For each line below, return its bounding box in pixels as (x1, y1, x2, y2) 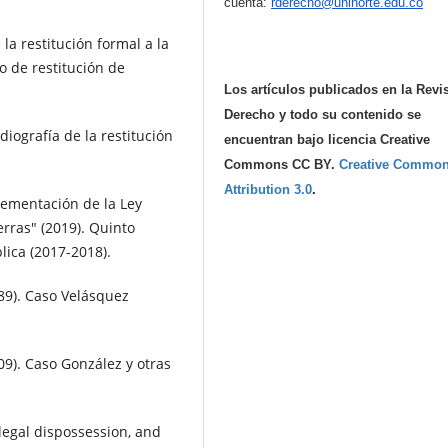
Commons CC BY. (224, 157, 340, 173)
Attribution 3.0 (224, 182, 313, 198)
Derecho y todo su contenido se (224, 107, 422, 123)
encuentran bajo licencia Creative (224, 132, 431, 148)
